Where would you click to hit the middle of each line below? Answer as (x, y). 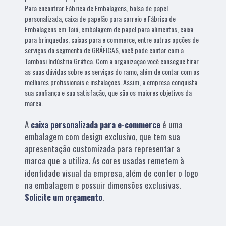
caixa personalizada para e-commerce (96, 124)
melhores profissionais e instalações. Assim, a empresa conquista (111, 82)
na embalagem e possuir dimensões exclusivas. (103, 185)
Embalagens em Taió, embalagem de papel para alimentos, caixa (109, 29)
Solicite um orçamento (64, 197)
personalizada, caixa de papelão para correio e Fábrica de (100, 18)
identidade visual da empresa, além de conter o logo (112, 173)
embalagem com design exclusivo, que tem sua (103, 136)
